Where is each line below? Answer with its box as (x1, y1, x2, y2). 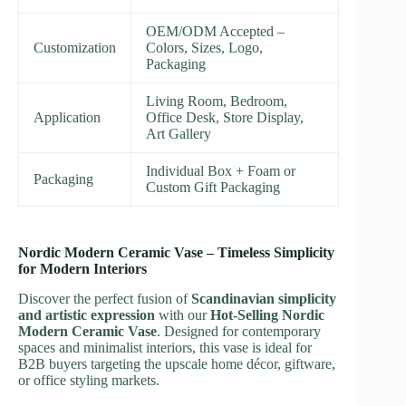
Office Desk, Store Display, (146, 109, 304, 125)
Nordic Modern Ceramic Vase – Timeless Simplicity (18, 244, 334, 260)
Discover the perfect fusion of (18, 290, 191, 306)
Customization (34, 39, 116, 55)
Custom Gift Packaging (146, 179, 280, 195)
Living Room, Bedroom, (146, 92, 287, 109)
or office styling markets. (18, 372, 159, 388)
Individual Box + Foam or (146, 162, 295, 179)
